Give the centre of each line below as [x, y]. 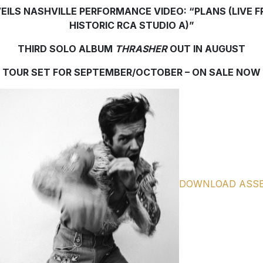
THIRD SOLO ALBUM [66, 49]
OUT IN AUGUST [208, 49]
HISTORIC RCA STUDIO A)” [131, 26]
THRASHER [142, 49]
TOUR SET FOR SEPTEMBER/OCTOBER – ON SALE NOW [131, 73]
